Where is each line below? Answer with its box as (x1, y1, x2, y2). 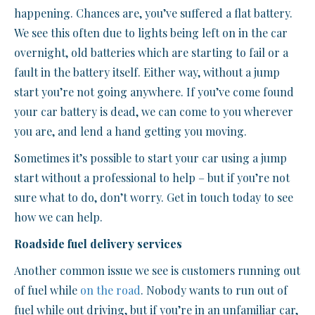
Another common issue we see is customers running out (14, 263, 300, 278)
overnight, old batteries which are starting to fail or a (14, 45, 288, 60)
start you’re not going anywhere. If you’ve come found (14, 84, 294, 99)
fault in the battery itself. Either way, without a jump (14, 65, 280, 79)
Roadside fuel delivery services (14, 236, 182, 251)
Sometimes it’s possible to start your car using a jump (14, 150, 287, 165)
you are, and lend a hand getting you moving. (14, 124, 247, 139)
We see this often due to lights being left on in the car (14, 25, 288, 40)
